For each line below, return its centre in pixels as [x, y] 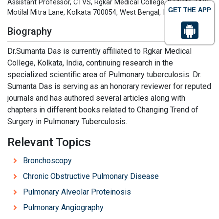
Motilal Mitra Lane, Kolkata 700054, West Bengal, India [93, 12]
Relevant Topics [49, 142]
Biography [30, 31]
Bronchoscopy [47, 161]
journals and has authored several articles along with [96, 98]
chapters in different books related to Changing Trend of [103, 110]
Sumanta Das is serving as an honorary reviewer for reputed [109, 86]
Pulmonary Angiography [63, 208]
